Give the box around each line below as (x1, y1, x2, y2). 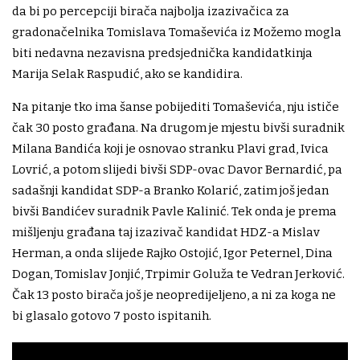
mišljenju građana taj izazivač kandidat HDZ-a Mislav (12, 225, 320, 240)
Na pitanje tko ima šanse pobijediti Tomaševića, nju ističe (12, 100, 339, 115)
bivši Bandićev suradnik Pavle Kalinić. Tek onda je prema (12, 204, 337, 219)
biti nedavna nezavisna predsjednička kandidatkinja (12, 46, 313, 61)
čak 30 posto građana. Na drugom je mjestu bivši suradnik (12, 121, 345, 136)
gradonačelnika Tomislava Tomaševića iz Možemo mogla (12, 25, 342, 40)
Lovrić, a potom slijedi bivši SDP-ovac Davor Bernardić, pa (12, 162, 342, 178)
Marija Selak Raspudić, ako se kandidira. (12, 67, 243, 82)
